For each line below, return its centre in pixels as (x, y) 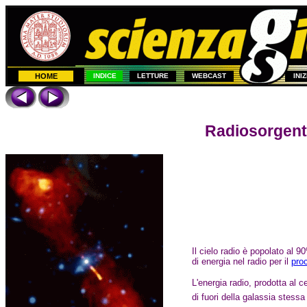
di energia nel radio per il (242, 261)
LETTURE (153, 76)
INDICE (105, 76)
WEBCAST (209, 76)
